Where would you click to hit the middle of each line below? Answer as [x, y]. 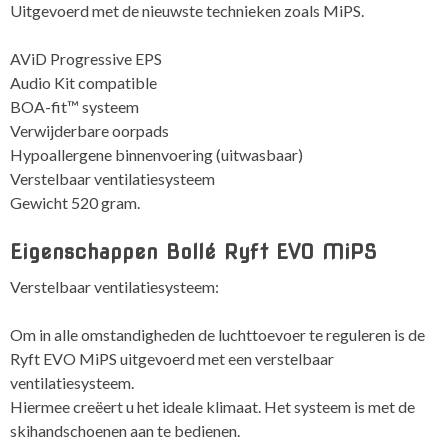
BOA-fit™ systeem [74, 107]
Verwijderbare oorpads [89, 131]
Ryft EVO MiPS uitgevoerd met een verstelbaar [172, 358]
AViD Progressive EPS [86, 59]
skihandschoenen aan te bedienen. [125, 430]
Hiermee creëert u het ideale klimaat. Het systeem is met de [212, 406]
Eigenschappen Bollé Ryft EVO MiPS [193, 252]
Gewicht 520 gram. [75, 203]
